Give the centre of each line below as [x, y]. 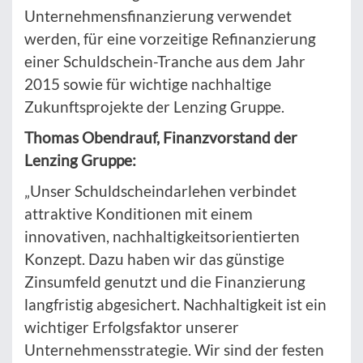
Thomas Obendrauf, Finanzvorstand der [161, 138]
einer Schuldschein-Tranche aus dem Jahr [165, 62]
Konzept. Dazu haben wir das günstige [154, 259]
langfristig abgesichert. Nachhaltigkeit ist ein [175, 305]
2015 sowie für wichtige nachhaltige [148, 84]
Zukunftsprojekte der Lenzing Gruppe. [154, 107]
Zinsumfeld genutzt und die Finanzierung [165, 282]
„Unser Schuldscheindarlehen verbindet [160, 191]
